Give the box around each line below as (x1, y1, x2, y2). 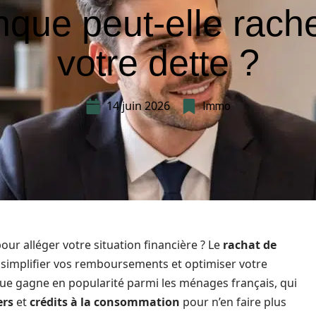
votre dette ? (56, 42, 260, 83)
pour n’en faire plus (180, 294, 286, 310)
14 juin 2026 (107, 98, 170, 114)
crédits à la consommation (30, 294, 180, 310)
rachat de (223, 237, 276, 253)
